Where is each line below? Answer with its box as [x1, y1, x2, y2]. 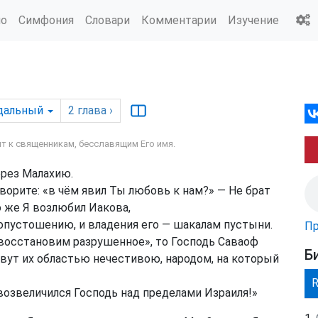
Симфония [18, 13, 74, 27]
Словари [85, 13, 130, 27]
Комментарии [141, 13, 216, 27]
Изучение [228, 13, 279, 27]
